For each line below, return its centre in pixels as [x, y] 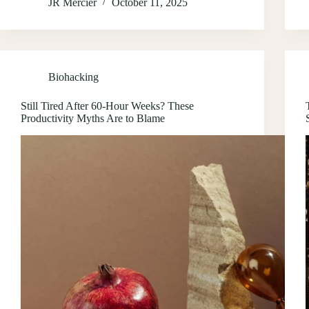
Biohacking [73, 77]
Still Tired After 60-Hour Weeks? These [107, 106]
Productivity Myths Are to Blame [93, 118]
